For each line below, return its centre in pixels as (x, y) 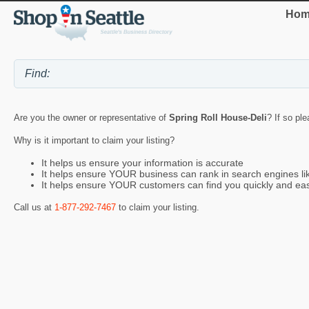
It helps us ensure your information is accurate (142, 163)
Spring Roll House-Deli (218, 117)
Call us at (34, 207)
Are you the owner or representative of (91, 117)
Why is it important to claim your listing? (94, 140)
